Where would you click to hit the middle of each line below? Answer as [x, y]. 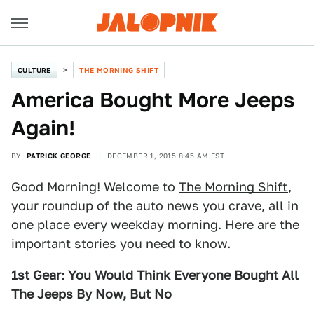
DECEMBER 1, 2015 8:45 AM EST [166, 156]
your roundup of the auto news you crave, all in [155, 206]
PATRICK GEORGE [59, 156]
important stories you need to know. [121, 244]
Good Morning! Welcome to [95, 187]
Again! [43, 128]
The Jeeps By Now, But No [91, 294]
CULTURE [34, 70]
